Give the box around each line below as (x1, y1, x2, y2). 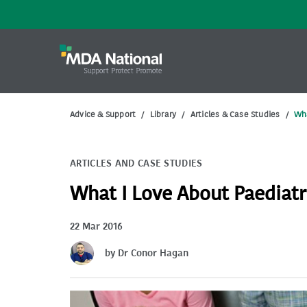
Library (149, 109, 177, 120)
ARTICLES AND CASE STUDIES (70, 157, 203, 170)
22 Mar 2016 (70, 220, 123, 233)
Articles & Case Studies (190, 109, 280, 120)
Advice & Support (70, 109, 136, 120)
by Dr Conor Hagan (105, 247, 188, 260)
